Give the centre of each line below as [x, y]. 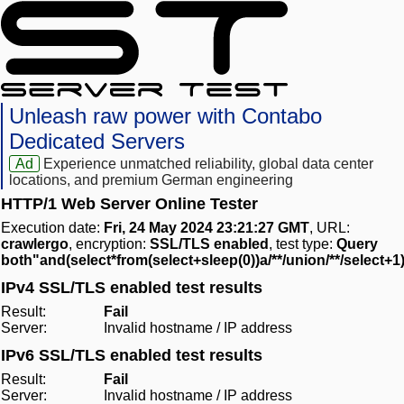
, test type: [303, 244]
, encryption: [109, 244]
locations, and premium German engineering [151, 180]
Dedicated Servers [97, 142]
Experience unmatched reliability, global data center [209, 164]
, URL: [330, 228]
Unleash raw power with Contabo [165, 116]
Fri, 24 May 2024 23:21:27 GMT [207, 228]
